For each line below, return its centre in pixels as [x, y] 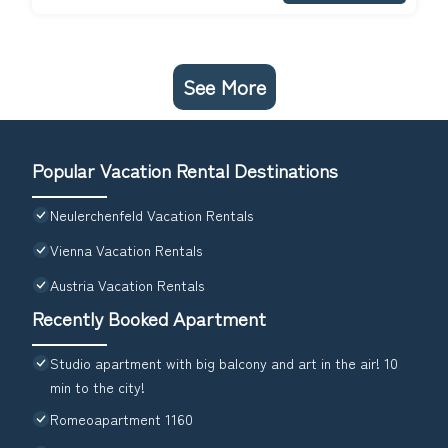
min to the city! [97, 387]
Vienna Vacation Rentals [126, 250]
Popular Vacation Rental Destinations [185, 170]
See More [224, 87]
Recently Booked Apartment [149, 318]
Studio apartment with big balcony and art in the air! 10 [224, 363]
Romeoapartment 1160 [121, 419]
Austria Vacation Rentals [127, 285]
